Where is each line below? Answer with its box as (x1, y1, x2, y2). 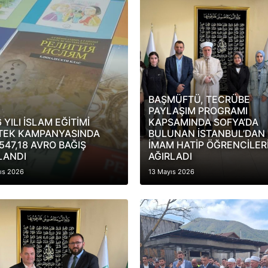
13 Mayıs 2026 (148, 167, 194, 176)
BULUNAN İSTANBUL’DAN (148, 127, 265, 139)
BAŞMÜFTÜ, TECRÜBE (148, 93, 250, 105)
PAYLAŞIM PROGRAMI (148, 105, 248, 117)
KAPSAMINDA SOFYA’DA (148, 116, 258, 128)
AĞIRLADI (148, 150, 192, 162)
